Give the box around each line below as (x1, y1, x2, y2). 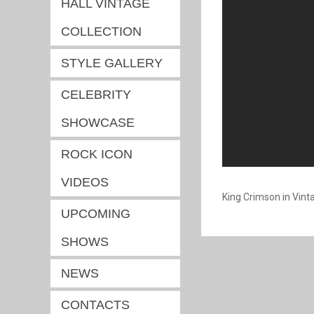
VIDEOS (61, 175, 109, 189)
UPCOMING (61, 207, 130, 221)
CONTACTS (61, 298, 130, 312)
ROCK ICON (61, 147, 132, 161)
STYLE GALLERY (61, 56, 163, 70)
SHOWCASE (61, 116, 135, 130)
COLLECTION (61, 25, 142, 39)
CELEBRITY (61, 88, 131, 102)
